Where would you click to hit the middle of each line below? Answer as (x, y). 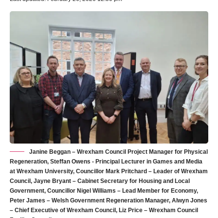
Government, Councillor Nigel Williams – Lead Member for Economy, (104, 191)
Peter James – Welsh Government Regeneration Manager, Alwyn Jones (109, 200)
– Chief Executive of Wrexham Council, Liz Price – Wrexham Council (104, 210)
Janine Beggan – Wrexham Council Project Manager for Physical (118, 152)
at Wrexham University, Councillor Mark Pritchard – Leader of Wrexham (109, 171)
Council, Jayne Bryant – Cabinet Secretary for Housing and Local (100, 181)
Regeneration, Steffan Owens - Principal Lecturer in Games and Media (106, 161)
